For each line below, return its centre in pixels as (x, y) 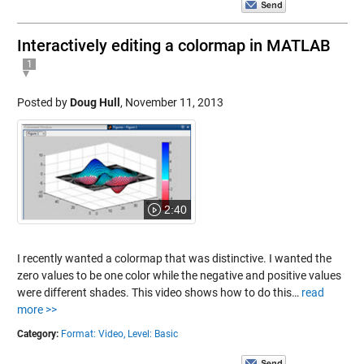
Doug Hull (95, 102)
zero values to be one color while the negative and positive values (179, 275)
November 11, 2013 (174, 102)
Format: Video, (93, 334)
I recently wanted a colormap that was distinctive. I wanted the (174, 258)
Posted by (43, 102)
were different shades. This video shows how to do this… (159, 292)
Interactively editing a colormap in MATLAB (173, 45)
